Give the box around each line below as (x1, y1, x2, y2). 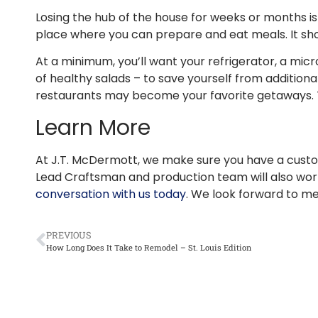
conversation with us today (35, 185, 186, 202)
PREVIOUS (46, 229, 92, 241)
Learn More (35, 112, 150, 143)
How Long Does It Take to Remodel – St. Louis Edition (46, 241, 251, 253)
